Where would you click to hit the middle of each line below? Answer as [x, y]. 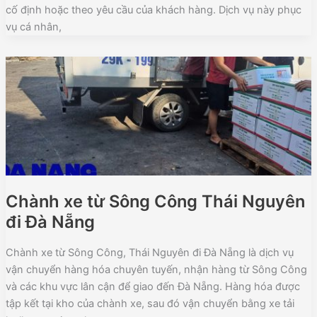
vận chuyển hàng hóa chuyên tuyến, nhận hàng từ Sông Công [156, 269]
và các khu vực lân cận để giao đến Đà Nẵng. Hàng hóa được [152, 286]
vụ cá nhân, [33, 27]
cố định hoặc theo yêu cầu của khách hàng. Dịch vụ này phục [153, 10]
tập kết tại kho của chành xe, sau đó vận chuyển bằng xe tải [150, 303]
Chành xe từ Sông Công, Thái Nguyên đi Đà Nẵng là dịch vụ [149, 252]
